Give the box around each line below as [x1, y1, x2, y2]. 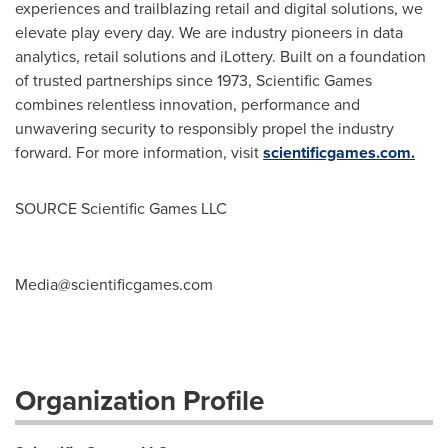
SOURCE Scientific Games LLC [15, 196, 227, 220]
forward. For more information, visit [15, 140, 263, 164]
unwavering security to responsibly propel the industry [15, 116, 394, 140]
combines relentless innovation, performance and [15, 92, 360, 116]
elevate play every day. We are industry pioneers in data [15, 20, 403, 44]
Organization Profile [15, 379, 264, 420]
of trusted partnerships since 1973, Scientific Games [15, 68, 372, 92]
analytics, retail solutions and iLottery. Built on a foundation [15, 44, 426, 68]
